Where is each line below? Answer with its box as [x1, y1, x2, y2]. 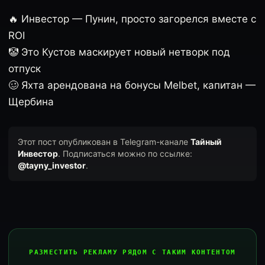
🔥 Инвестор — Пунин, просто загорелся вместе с [8, 13, 256, 25]
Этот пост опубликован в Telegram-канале [18, 137, 190, 147]
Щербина [8, 96, 54, 108]
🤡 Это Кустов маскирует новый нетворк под [8, 46, 230, 58]
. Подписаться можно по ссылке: [58, 148, 192, 159]
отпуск [8, 63, 41, 75]
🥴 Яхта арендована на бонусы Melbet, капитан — [8, 79, 256, 91]
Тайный [190, 137, 222, 147]
